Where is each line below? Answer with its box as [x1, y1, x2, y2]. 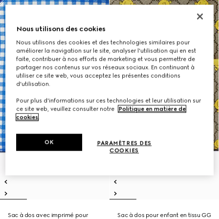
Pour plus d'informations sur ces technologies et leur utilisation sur [16, 97, 201, 105]
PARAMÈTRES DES [97, 140, 152, 147]
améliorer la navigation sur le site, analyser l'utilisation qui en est [16, 47, 197, 55]
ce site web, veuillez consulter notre [16, 106, 116, 113]
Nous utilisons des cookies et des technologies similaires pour [16, 39, 190, 46]
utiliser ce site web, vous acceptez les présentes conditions [16, 72, 181, 80]
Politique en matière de [118, 106, 186, 113]
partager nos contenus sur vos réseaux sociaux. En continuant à [16, 64, 195, 71]
